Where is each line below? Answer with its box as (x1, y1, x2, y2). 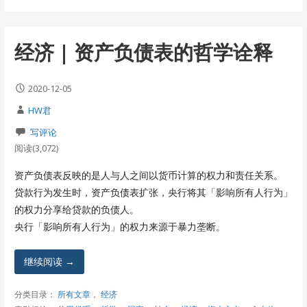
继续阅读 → (24, 254, 75, 268)
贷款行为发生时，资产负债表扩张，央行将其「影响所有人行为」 (14, 185, 293, 199)
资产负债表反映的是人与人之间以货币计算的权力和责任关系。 (14, 168, 283, 182)
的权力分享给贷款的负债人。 (14, 202, 139, 216)
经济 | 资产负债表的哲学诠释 (14, 38, 273, 66)
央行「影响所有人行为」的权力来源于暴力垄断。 (14, 219, 225, 233)
